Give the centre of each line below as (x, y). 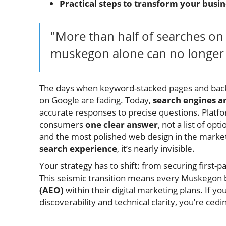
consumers (62, 124)
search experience (78, 148)
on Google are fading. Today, (96, 100)
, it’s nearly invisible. (156, 148)
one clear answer (122, 124)
